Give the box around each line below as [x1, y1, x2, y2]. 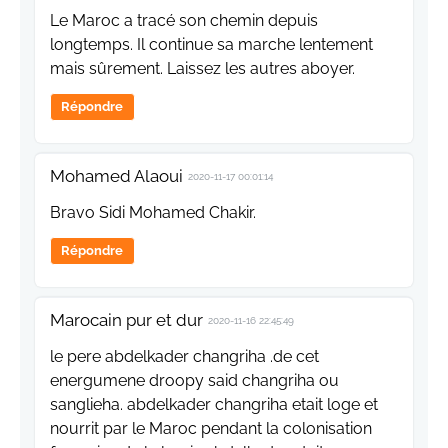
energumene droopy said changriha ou [50, 371, 339, 391]
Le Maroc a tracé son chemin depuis [50, 11, 318, 31]
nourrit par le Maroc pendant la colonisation [50, 419, 372, 439]
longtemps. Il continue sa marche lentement [50, 35, 373, 55]
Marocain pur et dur [50, 310, 203, 331]
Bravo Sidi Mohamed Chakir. [50, 203, 256, 223]
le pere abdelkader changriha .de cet [50, 347, 319, 367]
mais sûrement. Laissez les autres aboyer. [50, 59, 355, 79]
